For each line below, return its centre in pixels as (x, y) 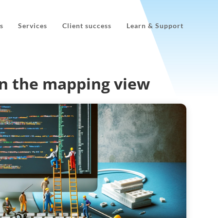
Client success (87, 26)
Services (32, 26)
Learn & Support (155, 26)
